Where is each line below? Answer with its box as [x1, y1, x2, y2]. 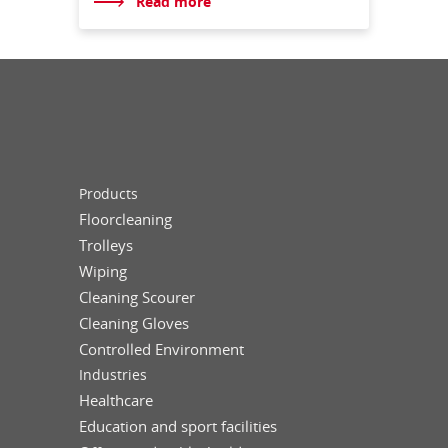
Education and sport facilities [79, 415, 277, 436]
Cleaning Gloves [79, 312, 189, 333]
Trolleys [79, 234, 133, 255]
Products [79, 183, 138, 203]
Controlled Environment [79, 338, 244, 359]
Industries [79, 364, 147, 384]
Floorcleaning [79, 208, 172, 229]
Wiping [79, 260, 127, 281]
